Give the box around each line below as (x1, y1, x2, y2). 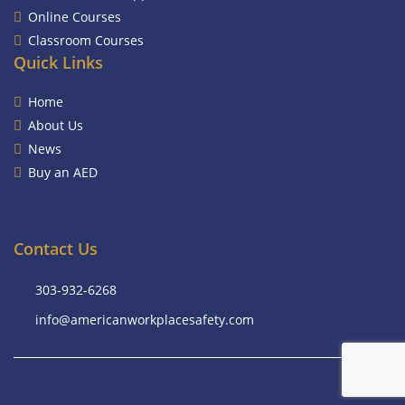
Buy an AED (28, 164, 98, 181)
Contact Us (14, 238, 98, 259)
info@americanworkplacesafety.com (35, 311, 254, 328)
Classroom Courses (28, 32, 144, 49)
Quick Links (14, 52, 103, 73)
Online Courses (28, 8, 121, 25)
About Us (28, 117, 83, 134)
